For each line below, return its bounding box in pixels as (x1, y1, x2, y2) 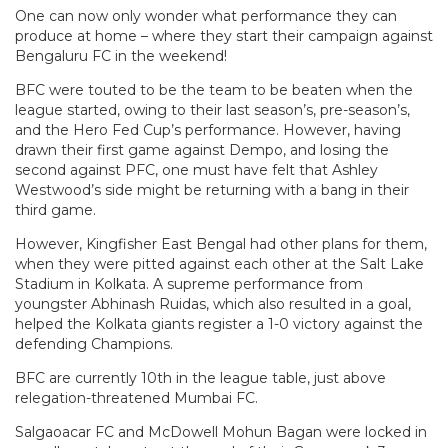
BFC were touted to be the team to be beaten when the (15, 81, 413, 99)
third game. (15, 201, 96, 219)
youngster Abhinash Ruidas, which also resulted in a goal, (15, 295, 411, 313)
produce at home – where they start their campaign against (15, 27, 433, 45)
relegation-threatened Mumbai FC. (15, 389, 258, 407)
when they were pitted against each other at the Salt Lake (15, 255, 424, 273)
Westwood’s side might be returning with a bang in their (15, 181, 409, 199)
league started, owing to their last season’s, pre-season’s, (15, 101, 410, 119)
